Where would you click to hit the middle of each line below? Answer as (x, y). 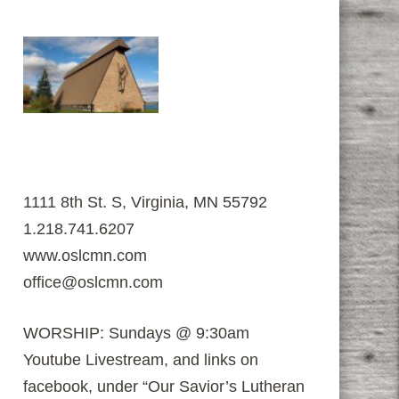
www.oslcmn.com (85, 256)
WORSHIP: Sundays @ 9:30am (136, 334)
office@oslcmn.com (93, 283)
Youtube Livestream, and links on (141, 360)
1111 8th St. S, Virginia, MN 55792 (145, 203)
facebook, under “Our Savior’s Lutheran (164, 387)
